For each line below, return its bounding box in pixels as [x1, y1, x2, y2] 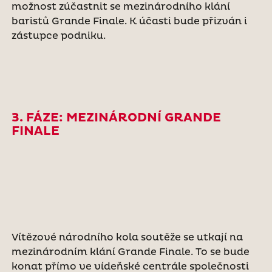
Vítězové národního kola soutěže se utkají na [11, 231, 243, 243]
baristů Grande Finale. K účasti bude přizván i [11, 15, 247, 27]
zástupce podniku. [11, 29, 108, 42]
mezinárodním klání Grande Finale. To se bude [11, 245, 250, 258]
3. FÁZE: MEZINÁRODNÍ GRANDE [11, 110, 221, 125]
